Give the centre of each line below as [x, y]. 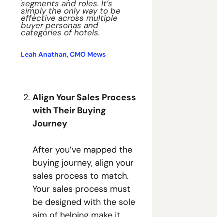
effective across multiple [69, 18]
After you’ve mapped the [82, 150]
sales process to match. [81, 176]
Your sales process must [81, 189]
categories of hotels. [62, 32]
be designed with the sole [84, 202]
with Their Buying [69, 110]
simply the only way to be [71, 11]
